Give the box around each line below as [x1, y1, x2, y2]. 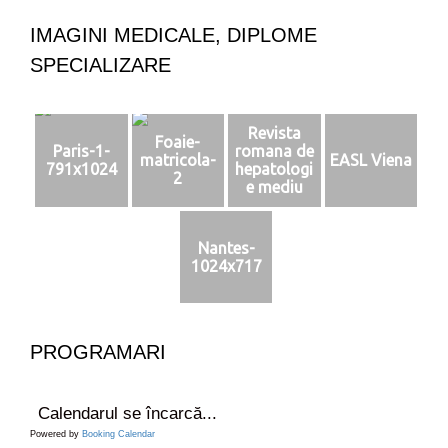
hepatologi [235, 160, 314, 179]
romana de [234, 142, 314, 161]
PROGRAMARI [30, 341, 166, 364]
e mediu [245, 178, 303, 197]
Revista [247, 124, 301, 143]
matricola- [139, 151, 216, 170]
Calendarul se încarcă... [37, 404, 217, 424]
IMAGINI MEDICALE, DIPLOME [30, 24, 317, 47]
